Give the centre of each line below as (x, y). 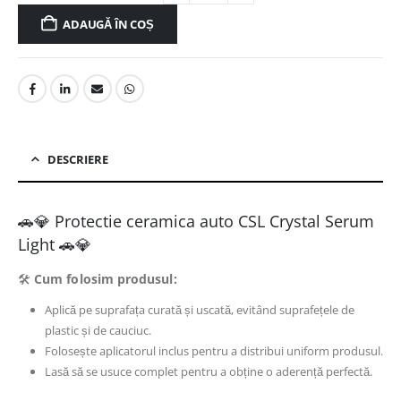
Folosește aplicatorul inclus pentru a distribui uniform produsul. (213, 351)
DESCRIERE (78, 160)
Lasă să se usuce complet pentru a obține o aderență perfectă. (208, 372)
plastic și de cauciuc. (98, 331)
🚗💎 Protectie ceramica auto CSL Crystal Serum (196, 222)
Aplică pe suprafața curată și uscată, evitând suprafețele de (199, 310)
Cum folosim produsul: (106, 279)
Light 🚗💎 (55, 245)
